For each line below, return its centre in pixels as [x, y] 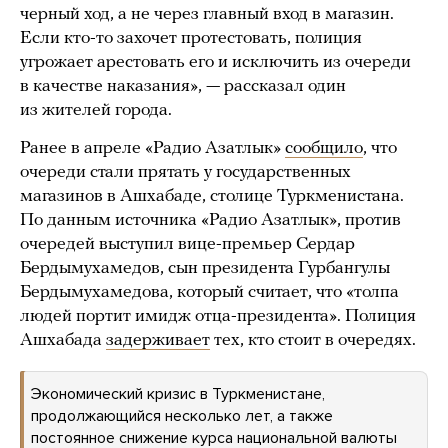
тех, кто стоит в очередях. [313, 340]
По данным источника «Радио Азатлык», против [210, 220]
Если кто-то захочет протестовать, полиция [191, 38]
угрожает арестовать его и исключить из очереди [215, 62]
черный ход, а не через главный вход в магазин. [207, 14]
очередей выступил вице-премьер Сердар [187, 244]
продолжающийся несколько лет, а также [182, 416]
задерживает [158, 340]
